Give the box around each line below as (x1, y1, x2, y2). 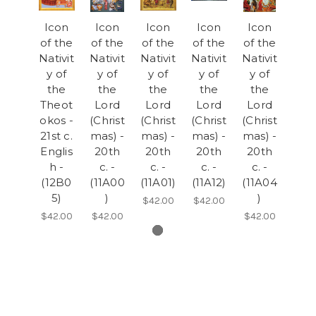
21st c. (40, 128, 73, 142)
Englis (40, 144, 73, 158)
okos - (39, 113, 73, 127)
